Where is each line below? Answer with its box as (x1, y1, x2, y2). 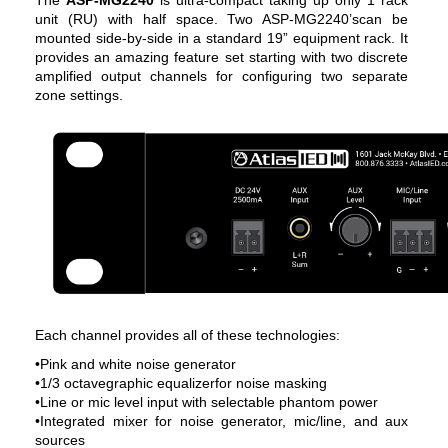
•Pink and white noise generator (35, 355, 236, 372)
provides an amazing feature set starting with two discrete (35, 48, 409, 65)
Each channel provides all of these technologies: (35, 326, 340, 343)
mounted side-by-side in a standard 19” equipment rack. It (35, 29, 409, 46)
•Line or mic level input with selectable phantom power (35, 393, 378, 410)
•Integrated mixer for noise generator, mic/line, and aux (35, 412, 409, 429)
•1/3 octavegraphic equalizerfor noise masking (35, 374, 327, 391)
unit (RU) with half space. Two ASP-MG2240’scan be (35, 10, 409, 27)
